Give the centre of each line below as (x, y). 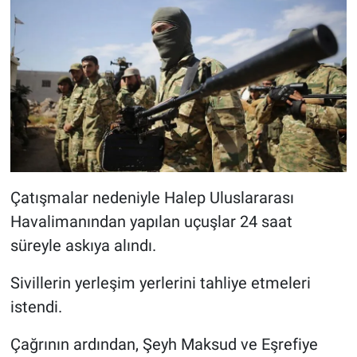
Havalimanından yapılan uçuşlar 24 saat (151, 221)
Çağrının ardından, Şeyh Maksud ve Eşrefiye (164, 344)
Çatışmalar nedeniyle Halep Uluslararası (152, 197)
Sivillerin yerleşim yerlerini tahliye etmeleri (160, 282)
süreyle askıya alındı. (83, 245)
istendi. (36, 306)
